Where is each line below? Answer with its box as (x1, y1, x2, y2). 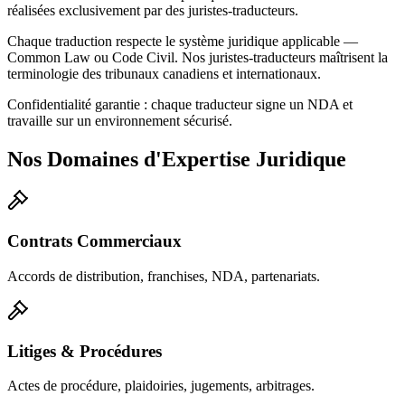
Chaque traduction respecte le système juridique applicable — (7, 33, 358, 49)
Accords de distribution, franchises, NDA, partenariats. (7, 268, 320, 284)
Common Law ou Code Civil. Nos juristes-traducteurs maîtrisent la (7, 49, 388, 65)
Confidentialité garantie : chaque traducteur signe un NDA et (7, 96, 353, 112)
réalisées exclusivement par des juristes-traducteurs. (7, 2, 298, 18)
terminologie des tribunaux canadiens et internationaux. (7, 65, 321, 81)
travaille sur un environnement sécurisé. (7, 112, 232, 128)
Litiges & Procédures (7, 341, 162, 361)
